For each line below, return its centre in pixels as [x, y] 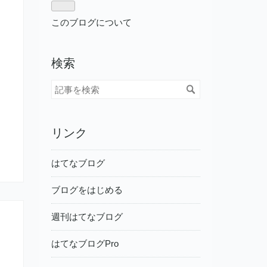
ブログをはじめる [87, 190]
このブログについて [91, 22]
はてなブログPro [85, 244]
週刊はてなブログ [87, 217]
